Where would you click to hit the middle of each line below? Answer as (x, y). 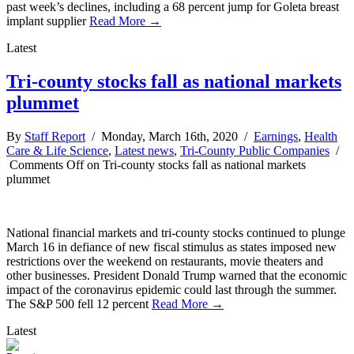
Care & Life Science (57, 151)
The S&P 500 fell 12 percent (79, 304)
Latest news (144, 151)
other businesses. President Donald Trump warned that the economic (177, 276)
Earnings (276, 137)
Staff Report (55, 137)
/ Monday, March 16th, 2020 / (169, 137)
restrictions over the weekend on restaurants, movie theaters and (165, 262)
